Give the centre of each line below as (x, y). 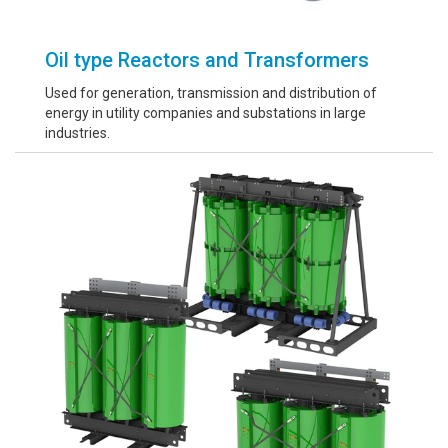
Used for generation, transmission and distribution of (211, 93)
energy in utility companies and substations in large (205, 113)
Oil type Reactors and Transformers (207, 60)
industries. (77, 133)
